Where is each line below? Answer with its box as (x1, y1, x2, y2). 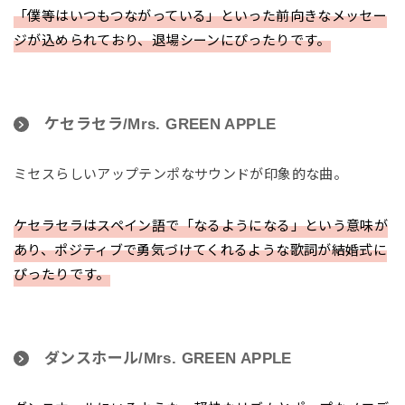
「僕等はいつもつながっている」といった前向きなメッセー (14, 8, 388, 24)
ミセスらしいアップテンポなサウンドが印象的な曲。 (14, 166, 347, 183)
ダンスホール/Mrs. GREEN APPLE (44, 350, 292, 368)
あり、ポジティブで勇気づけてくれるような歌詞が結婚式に (14, 242, 388, 259)
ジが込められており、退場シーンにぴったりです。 (14, 33, 331, 49)
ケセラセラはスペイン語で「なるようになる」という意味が (14, 218, 389, 234)
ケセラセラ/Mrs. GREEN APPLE (44, 116, 277, 134)
